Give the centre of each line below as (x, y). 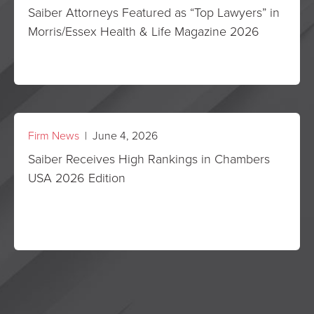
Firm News (54, 135)
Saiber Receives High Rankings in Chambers (149, 158)
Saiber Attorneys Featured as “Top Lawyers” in (154, 12)
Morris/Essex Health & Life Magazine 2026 (144, 31)
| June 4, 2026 (118, 135)
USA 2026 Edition (77, 177)
